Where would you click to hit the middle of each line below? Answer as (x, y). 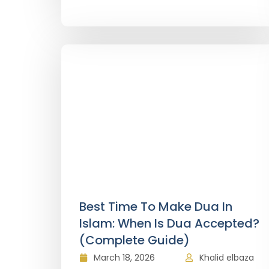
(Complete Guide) (134, 240)
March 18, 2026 (124, 258)
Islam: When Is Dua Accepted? (169, 223)
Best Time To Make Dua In (156, 207)
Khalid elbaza (227, 258)
